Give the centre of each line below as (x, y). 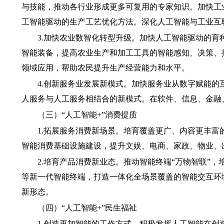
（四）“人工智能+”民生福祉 (87, 208)
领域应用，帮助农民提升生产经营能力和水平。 (105, 68)
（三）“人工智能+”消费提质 (87, 115)
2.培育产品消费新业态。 (80, 162)
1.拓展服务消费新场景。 (80, 131)
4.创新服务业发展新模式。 (84, 84)
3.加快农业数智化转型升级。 (88, 38)
